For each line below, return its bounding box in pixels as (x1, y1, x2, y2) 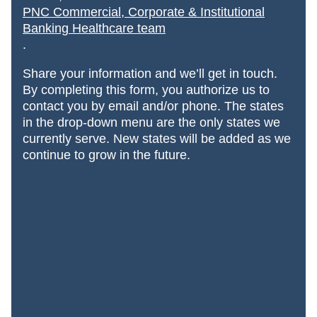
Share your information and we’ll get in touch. (23, 67, 277, 81)
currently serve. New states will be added (23, 132, 254, 146)
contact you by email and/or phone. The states (23, 99, 284, 114)
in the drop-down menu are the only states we (23, 115, 280, 130)
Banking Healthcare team (23, 21, 166, 36)
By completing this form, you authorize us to (23, 83, 270, 98)
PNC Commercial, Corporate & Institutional (23, 5, 265, 20)
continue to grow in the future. (23, 148, 190, 163)
